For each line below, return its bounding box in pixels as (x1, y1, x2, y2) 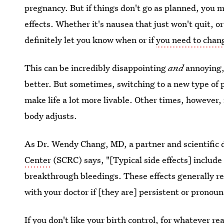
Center (24, 154, 51, 165)
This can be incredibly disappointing (24, 62, 168, 73)
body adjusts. (24, 110, 77, 121)
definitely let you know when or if (24, 34, 156, 45)
